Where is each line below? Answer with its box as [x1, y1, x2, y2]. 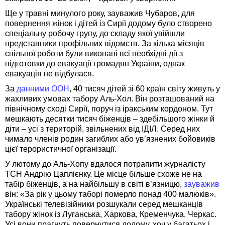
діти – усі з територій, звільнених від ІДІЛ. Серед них [5, 124, 200, 133]
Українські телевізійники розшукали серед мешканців [5, 199, 203, 208]
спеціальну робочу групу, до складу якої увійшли [5, 29, 185, 38]
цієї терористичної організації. [5, 144, 117, 153]
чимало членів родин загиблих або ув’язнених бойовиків [5, 134, 215, 143]
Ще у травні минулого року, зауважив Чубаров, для [5, 9, 195, 18]
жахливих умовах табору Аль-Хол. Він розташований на [5, 94, 214, 103]
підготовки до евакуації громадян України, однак [5, 59, 185, 68]
